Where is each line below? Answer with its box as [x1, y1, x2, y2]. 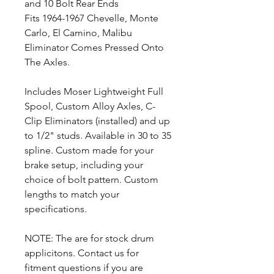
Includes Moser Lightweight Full [24, 86, 163, 97]
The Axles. [24, 56, 70, 68]
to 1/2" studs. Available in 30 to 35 [24, 130, 171, 141]
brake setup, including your [24, 159, 143, 171]
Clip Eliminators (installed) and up [24, 115, 170, 127]
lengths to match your [24, 188, 119, 200]
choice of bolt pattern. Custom [24, 174, 158, 185]
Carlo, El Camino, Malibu [24, 27, 132, 39]
